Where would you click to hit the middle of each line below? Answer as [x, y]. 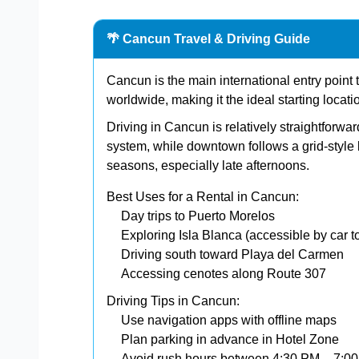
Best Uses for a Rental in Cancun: [203, 196]
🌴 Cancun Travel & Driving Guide [208, 38]
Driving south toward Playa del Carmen [232, 254]
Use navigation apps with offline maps [229, 320]
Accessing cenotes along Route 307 [224, 273]
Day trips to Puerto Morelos [198, 216]
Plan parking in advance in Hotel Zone [230, 339]
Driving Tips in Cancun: [173, 301]
